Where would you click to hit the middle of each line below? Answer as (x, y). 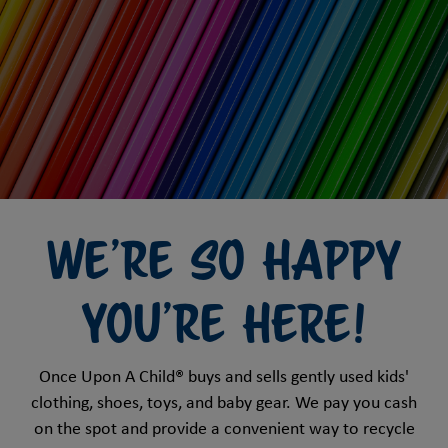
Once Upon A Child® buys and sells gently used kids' (224, 377)
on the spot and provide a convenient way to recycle (224, 429)
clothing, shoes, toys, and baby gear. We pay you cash (224, 403)
